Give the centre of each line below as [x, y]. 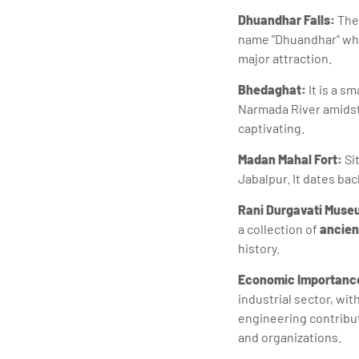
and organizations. [290, 337]
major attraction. [285, 58]
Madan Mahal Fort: [290, 159]
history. [259, 248]
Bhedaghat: [272, 89]
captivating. [271, 127]
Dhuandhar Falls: [286, 19]
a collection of [279, 228]
